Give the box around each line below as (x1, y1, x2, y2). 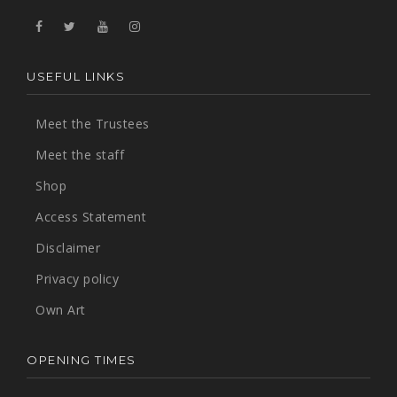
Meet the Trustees (35, 115, 150, 132)
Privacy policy (35, 270, 119, 287)
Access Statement (35, 208, 146, 225)
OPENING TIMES (27, 353, 136, 367)
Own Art (35, 301, 86, 318)
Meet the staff (35, 146, 124, 163)
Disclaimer (35, 239, 100, 256)
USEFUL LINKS (27, 69, 125, 83)
